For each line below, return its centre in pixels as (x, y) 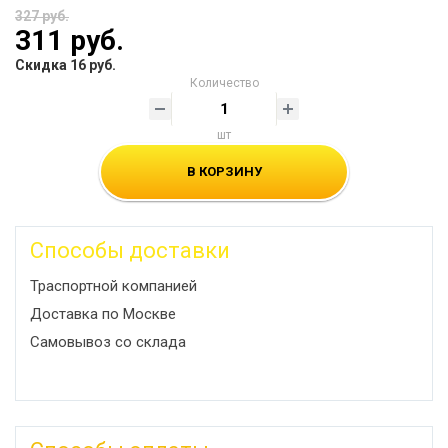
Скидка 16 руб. (65, 65)
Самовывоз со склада (108, 342)
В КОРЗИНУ (224, 171)
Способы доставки (130, 250)
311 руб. (69, 40)
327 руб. (42, 16)
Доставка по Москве (103, 314)
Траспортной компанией (113, 286)
